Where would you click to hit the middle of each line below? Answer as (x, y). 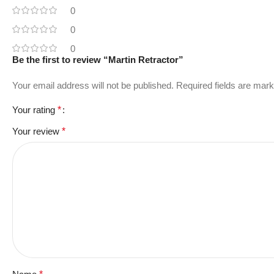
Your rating (35, 110)
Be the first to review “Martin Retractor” (98, 60)
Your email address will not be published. (93, 85)
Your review (37, 131)
